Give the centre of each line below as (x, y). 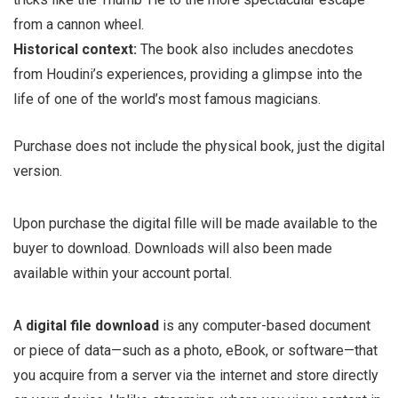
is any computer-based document (265, 326)
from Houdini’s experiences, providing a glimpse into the (188, 74)
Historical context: (75, 49)
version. (40, 171)
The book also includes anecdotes (245, 49)
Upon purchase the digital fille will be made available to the (195, 223)
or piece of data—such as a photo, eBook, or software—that (195, 350)
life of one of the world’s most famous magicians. (167, 99)
